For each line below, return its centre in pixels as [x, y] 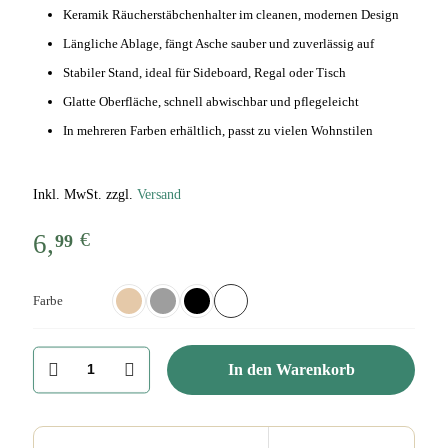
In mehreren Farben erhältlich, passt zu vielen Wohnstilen [218, 130]
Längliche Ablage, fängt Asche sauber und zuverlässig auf [218, 43]
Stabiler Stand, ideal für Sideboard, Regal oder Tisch [204, 72]
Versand [159, 194]
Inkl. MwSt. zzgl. [85, 194]
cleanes [50, 388]
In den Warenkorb [291, 369]
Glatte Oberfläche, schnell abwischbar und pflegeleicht [211, 101]
